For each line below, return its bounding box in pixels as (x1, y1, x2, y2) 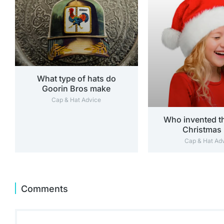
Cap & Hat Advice (51, 96, 101, 104)
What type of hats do (36, 73, 116, 84)
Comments (21, 183, 68, 194)
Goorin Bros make (42, 83, 111, 94)
